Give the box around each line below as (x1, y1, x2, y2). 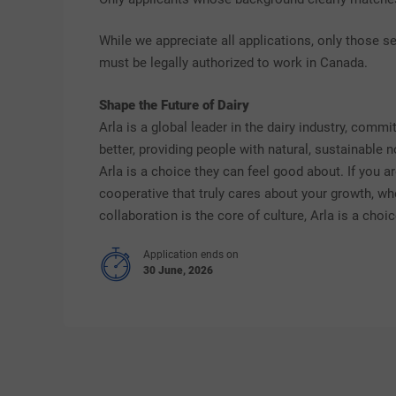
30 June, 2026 (143, 263, 213, 277)
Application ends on (143, 247, 239, 261)
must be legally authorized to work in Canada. (99, 55, 368, 71)
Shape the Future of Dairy (99, 96, 249, 113)
